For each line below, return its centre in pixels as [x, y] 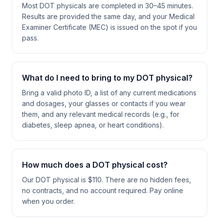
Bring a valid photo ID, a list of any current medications [109, 93]
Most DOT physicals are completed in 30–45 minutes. [108, 6]
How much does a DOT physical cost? [95, 165]
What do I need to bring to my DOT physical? [107, 78]
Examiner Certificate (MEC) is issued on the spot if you [109, 27]
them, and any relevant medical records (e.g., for [101, 114]
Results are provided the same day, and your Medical [108, 16]
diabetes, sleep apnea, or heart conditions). [93, 125]
